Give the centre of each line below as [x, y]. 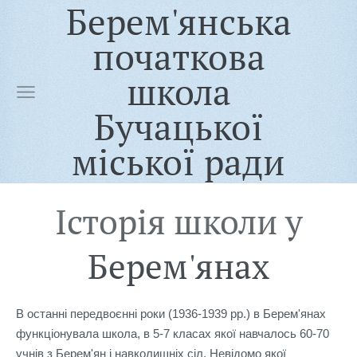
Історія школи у [178, 221]
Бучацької [178, 127]
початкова [178, 57]
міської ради [178, 162]
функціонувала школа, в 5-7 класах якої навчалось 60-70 [173, 334]
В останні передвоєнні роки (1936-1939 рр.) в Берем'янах [171, 314]
